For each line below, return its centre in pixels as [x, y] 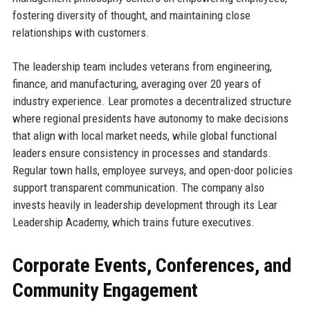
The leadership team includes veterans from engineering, [142, 66]
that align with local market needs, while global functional [144, 135]
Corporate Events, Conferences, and [152, 265]
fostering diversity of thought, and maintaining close [131, 15]
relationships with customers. [81, 32]
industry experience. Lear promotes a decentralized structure [152, 101]
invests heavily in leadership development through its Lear [145, 204]
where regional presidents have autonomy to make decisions [150, 118]
